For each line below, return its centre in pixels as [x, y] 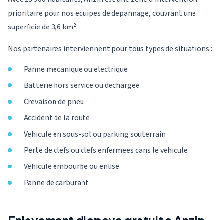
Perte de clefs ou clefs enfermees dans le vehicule [106, 150]
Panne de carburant [56, 183]
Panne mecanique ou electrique [76, 69]
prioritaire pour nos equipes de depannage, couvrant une [102, 13]
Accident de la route [57, 118]
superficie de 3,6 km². [43, 27]
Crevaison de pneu [54, 102]
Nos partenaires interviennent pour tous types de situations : [110, 49]
